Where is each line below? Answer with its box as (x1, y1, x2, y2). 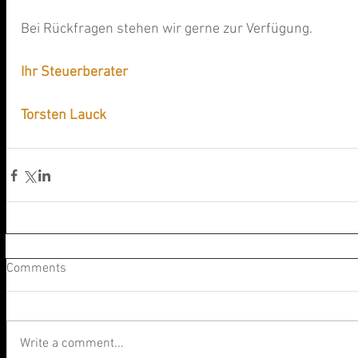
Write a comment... (20, 336, 124, 352)
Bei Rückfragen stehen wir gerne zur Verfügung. (21, 21, 312, 38)
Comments (6, 261, 66, 277)
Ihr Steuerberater (21, 64, 128, 82)
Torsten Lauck (21, 107, 106, 125)
